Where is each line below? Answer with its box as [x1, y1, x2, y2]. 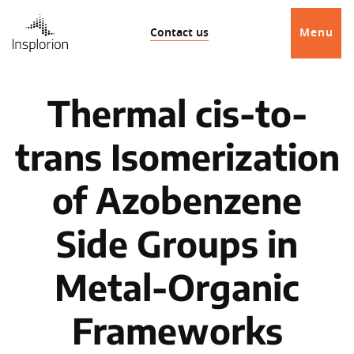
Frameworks [71, 308, 283, 352]
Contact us [150, 24, 209, 41]
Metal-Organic [55, 265, 299, 309]
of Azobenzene [52, 178, 302, 222]
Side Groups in [56, 221, 298, 265]
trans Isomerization [14, 134, 340, 179]
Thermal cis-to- [47, 91, 307, 135]
